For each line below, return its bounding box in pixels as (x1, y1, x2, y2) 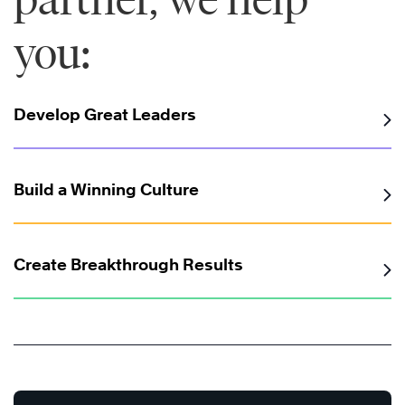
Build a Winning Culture (14, 180, 199, 200)
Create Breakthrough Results (14, 255, 243, 275)
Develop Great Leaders (14, 105, 196, 125)
